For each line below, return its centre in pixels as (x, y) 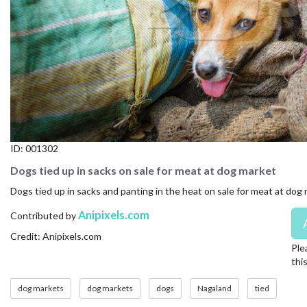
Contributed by (44, 215)
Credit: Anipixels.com (56, 236)
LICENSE (27, 76)
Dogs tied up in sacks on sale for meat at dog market (143, 170)
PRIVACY (28, 107)
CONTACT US (41, 13)
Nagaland (214, 288)
